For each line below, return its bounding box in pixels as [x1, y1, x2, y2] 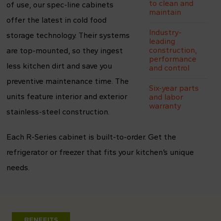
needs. [6, 163, 30, 172]
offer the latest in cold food [6, 15, 107, 25]
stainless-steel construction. [6, 107, 110, 116]
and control [149, 63, 189, 73]
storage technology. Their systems [6, 31, 130, 40]
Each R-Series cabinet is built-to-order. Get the [6, 132, 176, 142]
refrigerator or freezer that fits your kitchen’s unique [6, 147, 194, 157]
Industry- [149, 28, 182, 37]
